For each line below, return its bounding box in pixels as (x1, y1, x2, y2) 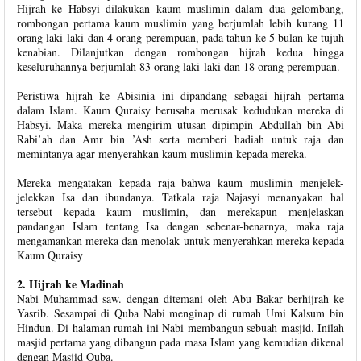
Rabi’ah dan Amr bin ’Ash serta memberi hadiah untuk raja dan (17, 131, 344, 147)
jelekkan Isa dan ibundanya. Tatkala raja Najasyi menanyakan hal (17, 189, 344, 205)
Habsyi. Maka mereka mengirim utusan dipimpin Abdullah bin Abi (17, 117, 344, 132)
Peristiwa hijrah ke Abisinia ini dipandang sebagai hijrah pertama (17, 88, 344, 103)
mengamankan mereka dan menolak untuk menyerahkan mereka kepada (17, 233, 344, 248)
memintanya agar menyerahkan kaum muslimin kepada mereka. (17, 146, 307, 161)
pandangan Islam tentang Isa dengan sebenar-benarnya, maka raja (17, 218, 344, 234)
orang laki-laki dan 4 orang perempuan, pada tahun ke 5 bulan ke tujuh (17, 30, 344, 45)
